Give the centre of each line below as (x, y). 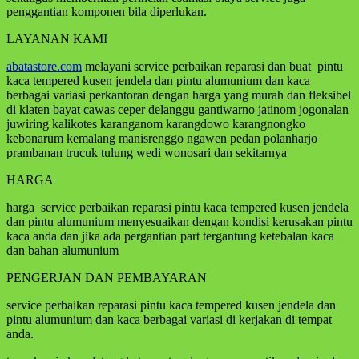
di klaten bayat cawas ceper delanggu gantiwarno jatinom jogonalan (177, 109)
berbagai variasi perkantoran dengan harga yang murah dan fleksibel (179, 95)
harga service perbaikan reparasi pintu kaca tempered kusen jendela (177, 207)
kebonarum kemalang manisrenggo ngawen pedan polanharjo (162, 138)
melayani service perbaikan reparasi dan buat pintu (212, 66)
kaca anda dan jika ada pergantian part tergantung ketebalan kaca (170, 236)
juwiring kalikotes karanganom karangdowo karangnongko (156, 123)
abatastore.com (44, 66)
